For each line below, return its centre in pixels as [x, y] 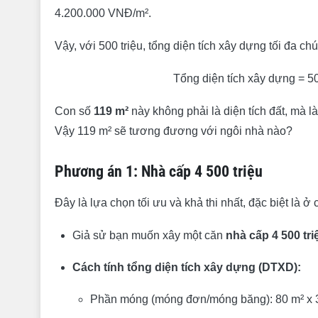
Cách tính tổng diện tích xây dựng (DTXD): [187, 267]
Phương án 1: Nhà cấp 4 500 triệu [159, 171]
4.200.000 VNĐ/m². [103, 13]
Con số [74, 111]
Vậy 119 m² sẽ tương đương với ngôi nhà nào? [174, 131]
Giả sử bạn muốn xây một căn [149, 235]
